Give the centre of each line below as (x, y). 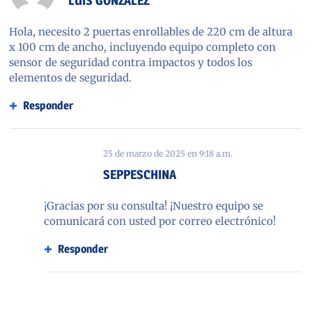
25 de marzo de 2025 (144, 153)
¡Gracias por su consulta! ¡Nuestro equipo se (154, 205)
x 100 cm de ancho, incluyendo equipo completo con (142, 47)
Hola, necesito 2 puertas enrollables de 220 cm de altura (151, 31)
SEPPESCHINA (140, 174)
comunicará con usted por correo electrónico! (160, 221)
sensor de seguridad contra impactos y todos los (131, 62)
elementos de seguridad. (70, 77)
